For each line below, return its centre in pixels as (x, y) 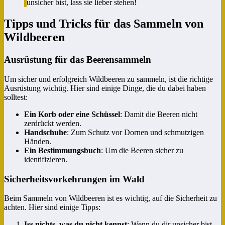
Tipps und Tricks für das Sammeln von (104, 24)
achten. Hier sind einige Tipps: (52, 207)
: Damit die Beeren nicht (159, 114)
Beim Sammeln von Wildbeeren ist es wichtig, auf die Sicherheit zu (110, 198)
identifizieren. (46, 159)
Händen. (38, 141)
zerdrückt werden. (53, 123)
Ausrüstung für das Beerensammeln (78, 60)
